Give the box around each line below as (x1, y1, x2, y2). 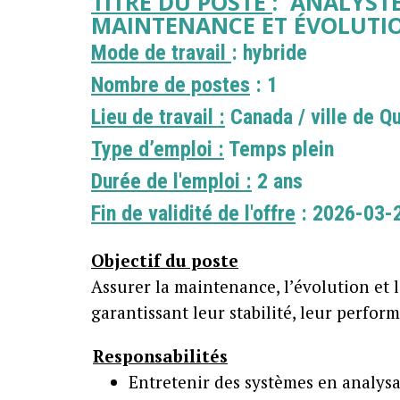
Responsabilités (93, 345, 228, 367)
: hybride (231, 40, 307, 65)
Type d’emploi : (91, 137, 224, 162)
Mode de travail (91, 40, 231, 65)
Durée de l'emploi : (91, 169, 252, 194)
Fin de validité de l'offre (91, 201, 296, 226)
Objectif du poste (91, 249, 238, 271)
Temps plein (224, 137, 334, 162)
